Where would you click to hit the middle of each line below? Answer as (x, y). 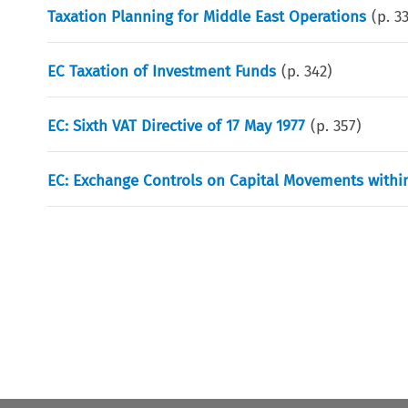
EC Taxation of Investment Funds (162, 71)
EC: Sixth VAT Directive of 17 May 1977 (177, 126)
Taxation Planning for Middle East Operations (207, 16)
